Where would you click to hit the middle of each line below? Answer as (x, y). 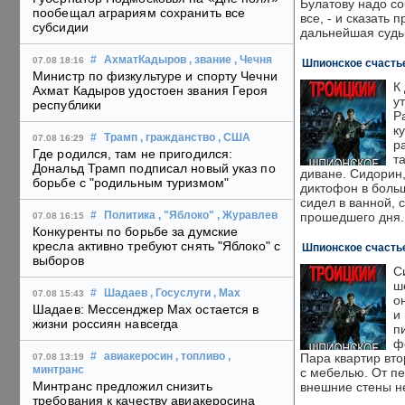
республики (67, 105)
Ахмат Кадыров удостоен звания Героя (151, 91)
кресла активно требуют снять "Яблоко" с (156, 246)
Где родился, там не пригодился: (133, 154)
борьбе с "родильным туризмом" (131, 183)
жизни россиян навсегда (106, 324)
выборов (58, 261)
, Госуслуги (180, 293)
